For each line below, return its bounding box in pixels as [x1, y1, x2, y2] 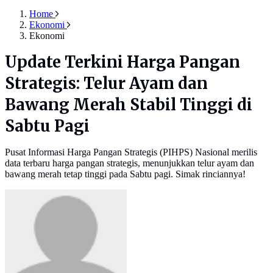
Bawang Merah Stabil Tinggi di [5, 95, 252, 115]
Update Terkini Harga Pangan [5, 52, 240, 73]
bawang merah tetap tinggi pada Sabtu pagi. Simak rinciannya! [5, 169, 246, 180]
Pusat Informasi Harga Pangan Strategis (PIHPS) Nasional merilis [5, 147, 257, 158]
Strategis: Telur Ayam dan [5, 74, 208, 94]
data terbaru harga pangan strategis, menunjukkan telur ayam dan [5, 158, 254, 169]
